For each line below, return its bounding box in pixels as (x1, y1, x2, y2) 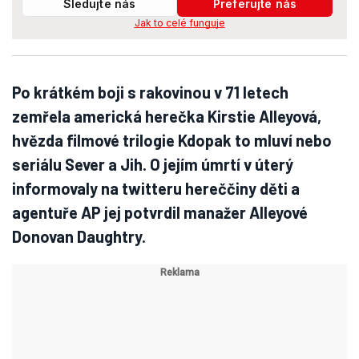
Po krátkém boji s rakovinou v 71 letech (12, 83, 288, 102)
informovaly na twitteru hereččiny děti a (12, 179, 300, 198)
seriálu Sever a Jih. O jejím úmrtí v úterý (12, 155, 293, 174)
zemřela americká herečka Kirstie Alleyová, (12, 107, 321, 126)
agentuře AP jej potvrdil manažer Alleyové (12, 203, 308, 222)
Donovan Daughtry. (12, 227, 146, 246)
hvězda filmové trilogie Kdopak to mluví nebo (12, 131, 332, 150)
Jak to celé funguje (134, 17, 225, 29)
